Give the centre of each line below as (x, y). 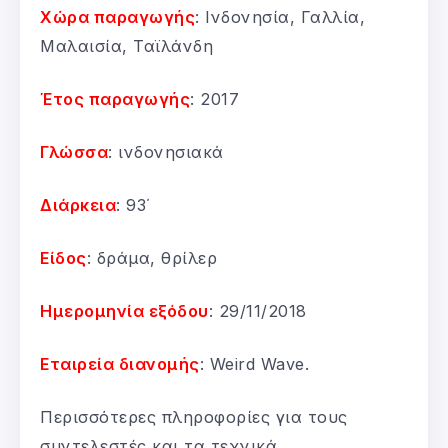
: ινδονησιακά (166, 151)
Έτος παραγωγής (115, 98)
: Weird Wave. (254, 363)
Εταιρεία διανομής (120, 363)
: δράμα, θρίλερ (151, 257)
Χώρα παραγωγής (117, 16)
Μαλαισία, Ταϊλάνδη (126, 45)
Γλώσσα (74, 151)
